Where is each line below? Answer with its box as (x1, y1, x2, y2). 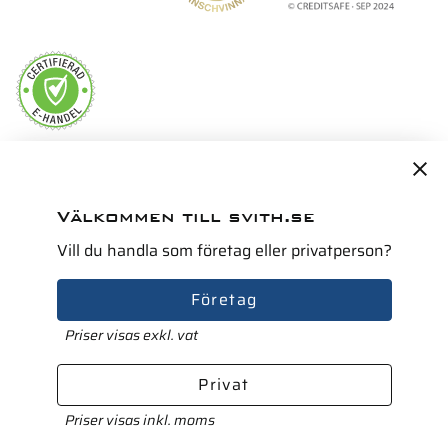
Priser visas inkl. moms (64, 409, 215, 431)
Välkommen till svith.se (56, 206, 315, 228)
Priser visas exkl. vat (64, 324, 198, 346)
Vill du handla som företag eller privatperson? (56, 238, 392, 263)
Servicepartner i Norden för (32, 187, 236, 213)
